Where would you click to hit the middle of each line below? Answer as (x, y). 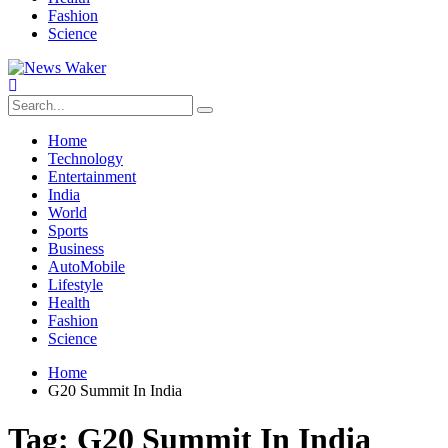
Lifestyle (75, 284)
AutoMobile (86, 266)
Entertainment (92, 176)
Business (76, 248)
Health (69, 302)
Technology (85, 158)
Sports (68, 230)
